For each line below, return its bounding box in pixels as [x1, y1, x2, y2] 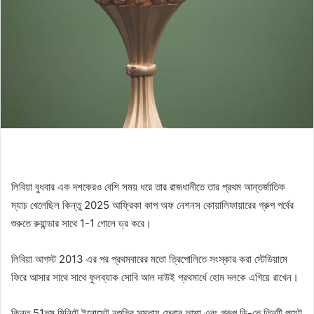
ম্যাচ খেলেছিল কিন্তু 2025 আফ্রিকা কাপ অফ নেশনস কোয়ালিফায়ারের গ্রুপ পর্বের [11, 198, 294, 212]
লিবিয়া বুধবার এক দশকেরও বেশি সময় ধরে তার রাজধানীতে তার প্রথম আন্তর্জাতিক [11, 179, 285, 193]
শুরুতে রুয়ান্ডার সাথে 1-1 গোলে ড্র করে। [11, 216, 151, 230]
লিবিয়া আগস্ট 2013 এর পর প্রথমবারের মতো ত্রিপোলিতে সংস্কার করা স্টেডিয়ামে [11, 252, 287, 266]
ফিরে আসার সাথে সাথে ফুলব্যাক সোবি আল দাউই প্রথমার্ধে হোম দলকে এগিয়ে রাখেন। [11, 270, 299, 284]
